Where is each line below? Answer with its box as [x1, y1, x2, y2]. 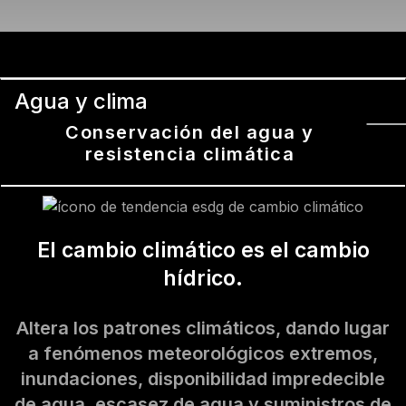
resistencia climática [84, 142, 295, 165]
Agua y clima [14, 87, 148, 114]
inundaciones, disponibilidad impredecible [21, 367, 385, 390]
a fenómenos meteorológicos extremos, [28, 342, 378, 364]
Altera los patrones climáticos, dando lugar [16, 316, 390, 339]
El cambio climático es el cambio [36, 237, 370, 263]
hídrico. [163, 265, 243, 291]
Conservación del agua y [65, 121, 314, 143]
